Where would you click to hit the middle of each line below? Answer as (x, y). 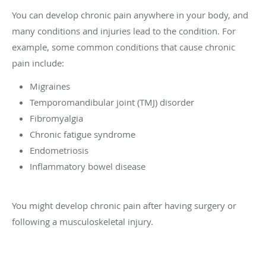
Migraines (50, 86)
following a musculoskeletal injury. (84, 221)
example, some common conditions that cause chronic (123, 47)
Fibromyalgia (56, 118)
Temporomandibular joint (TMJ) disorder (112, 102)
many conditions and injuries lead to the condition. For (124, 31)
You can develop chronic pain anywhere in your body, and (130, 15)
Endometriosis (59, 150)
